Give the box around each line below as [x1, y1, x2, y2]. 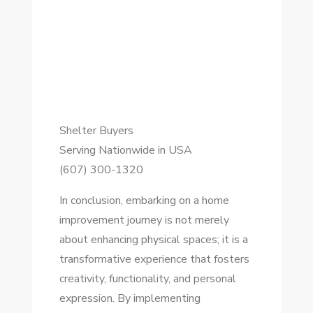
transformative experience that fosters [59, 252, 249, 267]
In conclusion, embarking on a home [59, 193, 229, 208]
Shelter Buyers [59, 123, 133, 138]
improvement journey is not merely [59, 212, 229, 228]
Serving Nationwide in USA [59, 143, 192, 158]
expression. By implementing [59, 291, 201, 306]
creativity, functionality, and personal [59, 271, 236, 286]
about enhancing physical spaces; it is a [59, 232, 248, 247]
